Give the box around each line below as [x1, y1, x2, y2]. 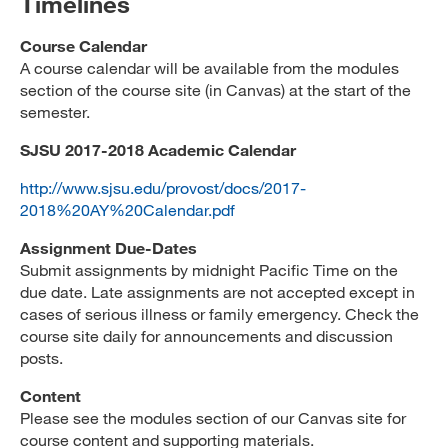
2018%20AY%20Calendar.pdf [20, 200, 235, 219]
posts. [20, 348, 63, 367]
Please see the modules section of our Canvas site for [20, 408, 406, 427]
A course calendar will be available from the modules [20, 58, 399, 77]
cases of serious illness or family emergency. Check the [20, 304, 419, 323]
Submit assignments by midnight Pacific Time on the [20, 260, 398, 279]
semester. [20, 102, 90, 121]
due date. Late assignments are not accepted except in [20, 282, 415, 301]
